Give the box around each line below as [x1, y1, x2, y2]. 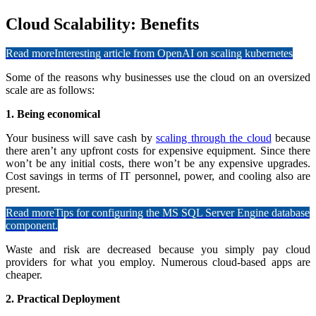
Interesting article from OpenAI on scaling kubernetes [54, 47, 293, 60]
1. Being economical [6, 108, 100, 121]
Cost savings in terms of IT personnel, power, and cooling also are [6, 170, 310, 183]
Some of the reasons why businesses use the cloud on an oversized [6, 71, 310, 84]
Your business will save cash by [6, 132, 156, 145]
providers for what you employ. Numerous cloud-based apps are [6, 256, 310, 269]
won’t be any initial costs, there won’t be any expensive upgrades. [6, 157, 310, 170]
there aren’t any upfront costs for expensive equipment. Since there [6, 145, 310, 157]
